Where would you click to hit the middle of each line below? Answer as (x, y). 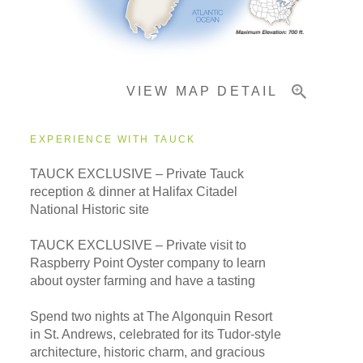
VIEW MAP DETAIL (202, 92)
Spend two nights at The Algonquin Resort (152, 317)
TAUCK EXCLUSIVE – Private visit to (139, 246)
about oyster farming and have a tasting (143, 281)
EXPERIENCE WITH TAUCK (113, 140)
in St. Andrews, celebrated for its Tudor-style (156, 335)
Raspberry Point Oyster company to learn (148, 263)
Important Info (71, 30)
